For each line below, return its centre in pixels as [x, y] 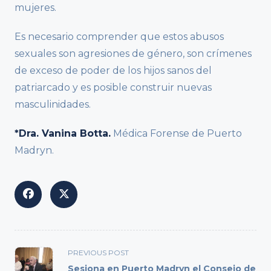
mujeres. [35, 7]
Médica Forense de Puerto [176, 133]
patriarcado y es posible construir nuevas [113, 87]
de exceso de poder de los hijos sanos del [113, 70]
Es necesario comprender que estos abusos [119, 36]
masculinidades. [53, 104]
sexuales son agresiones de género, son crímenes [133, 53]
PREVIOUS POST [98, 252]
